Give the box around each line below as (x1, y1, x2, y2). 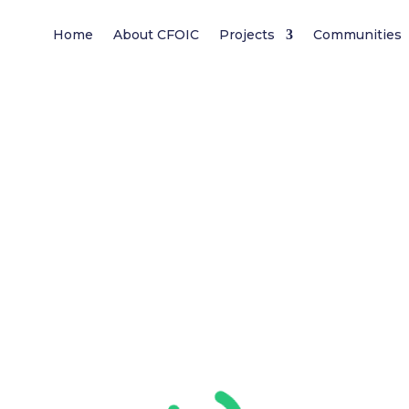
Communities (313, 26, 403, 43)
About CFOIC (113, 26, 200, 43)
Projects (219, 26, 276, 43)
